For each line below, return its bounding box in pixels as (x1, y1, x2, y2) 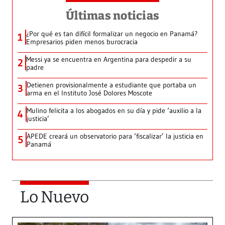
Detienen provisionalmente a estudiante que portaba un (27, 80, 196, 90)
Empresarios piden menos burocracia (26, 37, 138, 47)
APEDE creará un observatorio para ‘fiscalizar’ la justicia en (27, 132, 203, 141)
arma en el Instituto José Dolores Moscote (27, 88, 152, 98)
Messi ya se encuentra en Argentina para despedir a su (26, 55, 191, 64)
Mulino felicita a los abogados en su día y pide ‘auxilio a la (27, 106, 201, 116)
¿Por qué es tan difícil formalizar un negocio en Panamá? (26, 29, 197, 39)
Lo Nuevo (20, 187, 89, 207)
